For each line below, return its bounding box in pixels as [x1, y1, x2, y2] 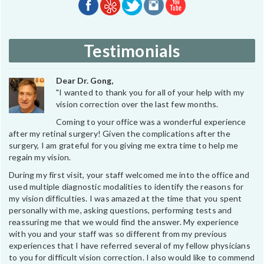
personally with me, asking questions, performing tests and [9, 204, 232, 215]
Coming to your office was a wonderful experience [56, 116, 246, 127]
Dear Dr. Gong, [56, 75, 113, 85]
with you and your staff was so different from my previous [9, 228, 227, 239]
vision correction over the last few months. [56, 98, 219, 109]
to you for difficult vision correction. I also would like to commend [9, 252, 255, 262]
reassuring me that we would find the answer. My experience [9, 216, 239, 227]
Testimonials [84, 40, 180, 61]
